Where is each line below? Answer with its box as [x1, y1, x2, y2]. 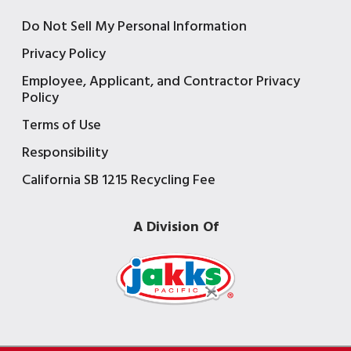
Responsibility [22, 141, 108, 165]
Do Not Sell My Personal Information [22, 15, 247, 38]
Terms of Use [22, 114, 101, 137]
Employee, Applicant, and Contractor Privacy [22, 70, 300, 93]
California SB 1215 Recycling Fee [22, 168, 215, 192]
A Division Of [132, 215, 219, 239]
